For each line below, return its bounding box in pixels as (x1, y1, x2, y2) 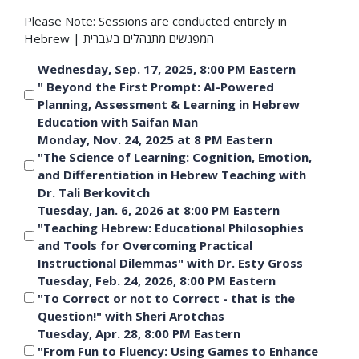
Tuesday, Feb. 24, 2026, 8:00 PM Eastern (38, 272, 276, 288)
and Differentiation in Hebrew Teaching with (38, 166, 306, 183)
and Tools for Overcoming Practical (38, 236, 252, 253)
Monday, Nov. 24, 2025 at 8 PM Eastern (38, 131, 272, 147)
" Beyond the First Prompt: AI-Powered (38, 78, 274, 95)
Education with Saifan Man (38, 113, 198, 130)
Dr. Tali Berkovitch (38, 184, 150, 200)
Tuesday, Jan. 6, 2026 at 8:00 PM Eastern (184, 201, 280, 218)
